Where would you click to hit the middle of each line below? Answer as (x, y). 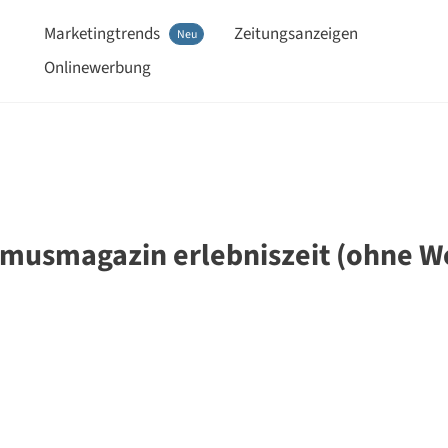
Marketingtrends (102, 33)
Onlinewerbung (98, 67)
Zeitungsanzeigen (296, 33)
